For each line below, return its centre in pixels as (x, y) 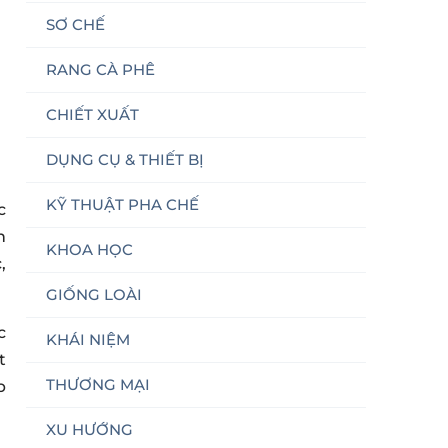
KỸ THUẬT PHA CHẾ (122, 204)
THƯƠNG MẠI (98, 384)
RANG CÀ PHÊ (100, 69)
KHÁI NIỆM (88, 339)
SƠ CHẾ (75, 24)
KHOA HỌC (89, 249)
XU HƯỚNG (89, 429)
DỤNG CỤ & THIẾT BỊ (125, 159)
